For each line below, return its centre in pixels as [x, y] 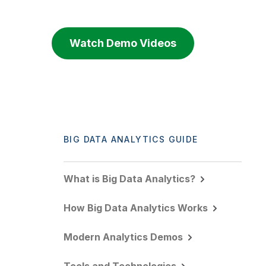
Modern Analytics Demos [123, 237]
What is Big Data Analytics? [129, 179]
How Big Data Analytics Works [136, 208]
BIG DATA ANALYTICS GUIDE [131, 139]
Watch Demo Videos [123, 43]
